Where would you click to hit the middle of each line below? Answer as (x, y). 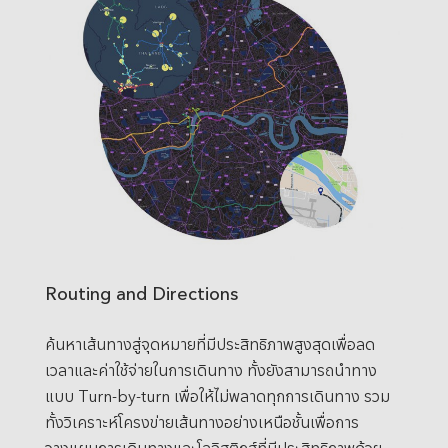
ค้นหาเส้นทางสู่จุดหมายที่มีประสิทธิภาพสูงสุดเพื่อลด (209, 343)
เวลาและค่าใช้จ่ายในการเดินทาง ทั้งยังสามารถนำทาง (210, 369)
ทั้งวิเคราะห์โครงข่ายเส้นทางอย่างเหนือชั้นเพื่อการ (201, 421)
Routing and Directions (141, 292)
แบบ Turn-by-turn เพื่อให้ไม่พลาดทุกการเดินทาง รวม (217, 395)
